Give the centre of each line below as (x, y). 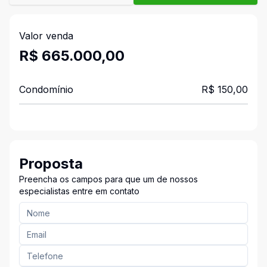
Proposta (51, 164)
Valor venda (46, 36)
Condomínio (46, 89)
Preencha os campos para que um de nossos (108, 179)
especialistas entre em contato (79, 191)
